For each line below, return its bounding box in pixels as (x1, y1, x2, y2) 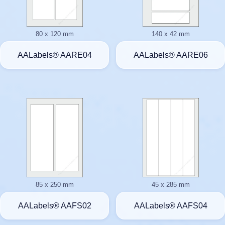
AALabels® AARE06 (133, 51, 208, 60)
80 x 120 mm (35, 30, 74, 38)
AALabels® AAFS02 (18, 201, 91, 210)
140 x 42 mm (151, 30, 190, 38)
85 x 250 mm (35, 180, 74, 188)
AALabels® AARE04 (17, 51, 92, 60)
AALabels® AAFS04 (134, 201, 207, 210)
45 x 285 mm (151, 180, 190, 188)
